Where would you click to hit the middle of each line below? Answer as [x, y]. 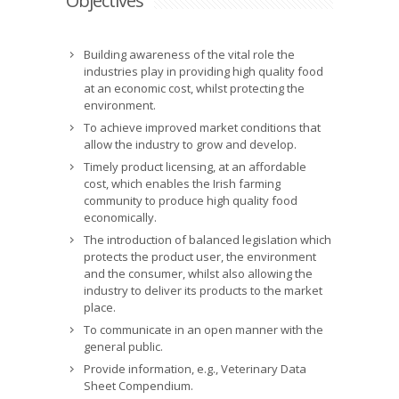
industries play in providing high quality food [204, 71]
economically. [120, 217]
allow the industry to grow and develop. [190, 144]
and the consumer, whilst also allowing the [198, 273]
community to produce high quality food [191, 200]
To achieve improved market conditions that [202, 127]
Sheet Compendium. [138, 386]
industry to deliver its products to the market [203, 290]
